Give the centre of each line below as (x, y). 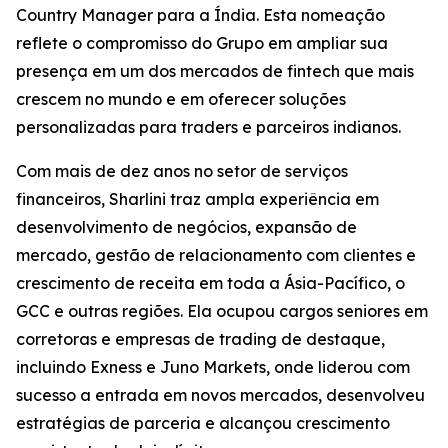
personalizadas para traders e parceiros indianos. (208, 127)
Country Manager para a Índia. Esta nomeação (200, 15)
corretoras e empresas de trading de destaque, (200, 339)
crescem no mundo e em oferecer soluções (181, 99)
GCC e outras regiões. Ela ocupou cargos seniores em (222, 311)
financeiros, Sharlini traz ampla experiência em (197, 199)
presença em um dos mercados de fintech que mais (215, 71)
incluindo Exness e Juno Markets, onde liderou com (213, 367)
